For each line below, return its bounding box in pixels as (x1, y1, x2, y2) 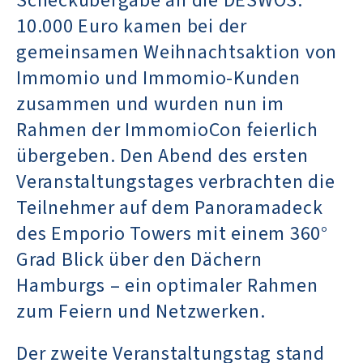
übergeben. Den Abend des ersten (16, 141, 309, 170)
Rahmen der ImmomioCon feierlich (16, 115, 318, 144)
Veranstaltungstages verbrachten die (16, 167, 335, 196)
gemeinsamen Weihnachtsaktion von (16, 37, 337, 66)
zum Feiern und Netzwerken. (16, 297, 266, 326)
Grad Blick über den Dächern (16, 245, 263, 274)
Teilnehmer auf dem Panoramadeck (16, 193, 323, 222)
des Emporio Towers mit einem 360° (16, 219, 328, 248)
